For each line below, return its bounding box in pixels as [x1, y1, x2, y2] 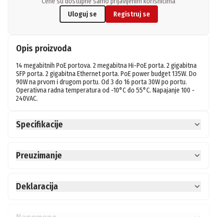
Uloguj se [68, 10, 97, 18]
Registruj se [113, 10, 150, 18]
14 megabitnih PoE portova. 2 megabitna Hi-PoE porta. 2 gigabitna [16, 62, 197, 70]
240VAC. [16, 94, 38, 103]
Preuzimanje [16, 150, 62, 161]
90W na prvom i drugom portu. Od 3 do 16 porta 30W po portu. [16, 78, 187, 87]
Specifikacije [16, 119, 63, 130]
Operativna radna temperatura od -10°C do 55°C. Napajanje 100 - [16, 86, 195, 95]
